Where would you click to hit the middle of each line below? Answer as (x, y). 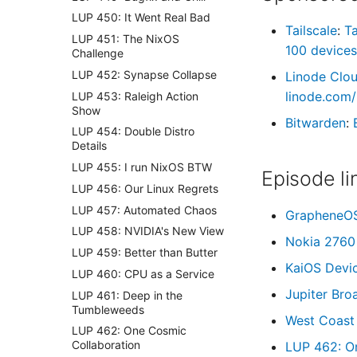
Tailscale (311, 30)
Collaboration (106, 345)
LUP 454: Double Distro (133, 131)
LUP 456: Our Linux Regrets (145, 188)
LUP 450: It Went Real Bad (141, 18)
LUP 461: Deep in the (127, 295)
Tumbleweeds (108, 309)
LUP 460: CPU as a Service (143, 273)
